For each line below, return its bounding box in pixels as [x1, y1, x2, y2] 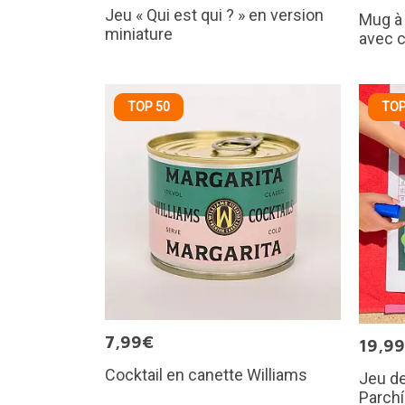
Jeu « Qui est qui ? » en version [104, 5, 324, 25]
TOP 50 [127, 99, 170, 114]
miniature [104, 24, 173, 44]
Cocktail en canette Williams [104, 365, 307, 385]
